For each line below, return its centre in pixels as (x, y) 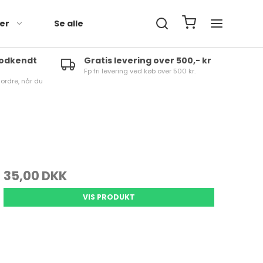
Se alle (69, 23)
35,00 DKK (35, 176)
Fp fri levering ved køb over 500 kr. (139, 71)
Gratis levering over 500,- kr (147, 60)
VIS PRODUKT (109, 197)
